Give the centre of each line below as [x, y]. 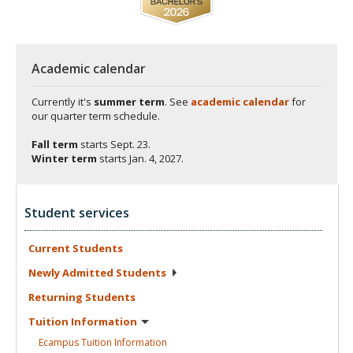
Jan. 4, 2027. [156, 159]
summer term [129, 102]
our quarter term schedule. [96, 116]
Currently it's [63, 102]
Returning [57, 297]
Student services [77, 213]
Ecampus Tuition [76, 343]
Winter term [64, 159]
